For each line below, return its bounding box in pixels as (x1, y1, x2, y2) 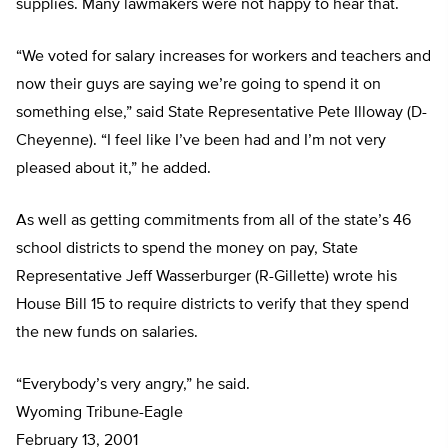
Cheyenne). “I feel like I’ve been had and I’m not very (16, 133, 386, 150)
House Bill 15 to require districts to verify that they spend (16, 297, 409, 314)
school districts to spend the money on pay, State (16, 241, 358, 258)
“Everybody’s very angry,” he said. (16, 377, 250, 394)
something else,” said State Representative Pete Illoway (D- (16, 105, 427, 122)
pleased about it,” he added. (16, 161, 211, 178)
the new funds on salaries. (16, 325, 198, 342)
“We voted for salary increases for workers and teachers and (16, 49, 431, 66)
